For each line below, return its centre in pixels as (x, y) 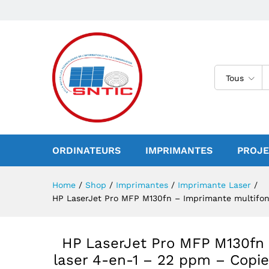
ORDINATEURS (86, 150)
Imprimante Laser (214, 185)
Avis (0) (112, 26)
